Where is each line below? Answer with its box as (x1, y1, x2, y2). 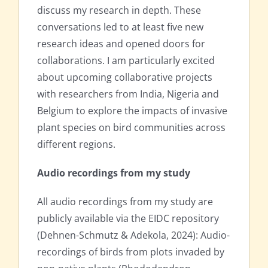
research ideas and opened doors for (37, 37, 205, 51)
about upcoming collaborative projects (37, 71, 212, 84)
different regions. (37, 138, 115, 151)
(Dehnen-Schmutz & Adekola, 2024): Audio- (37, 229, 230, 242)
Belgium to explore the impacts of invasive (37, 104, 227, 118)
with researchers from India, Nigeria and (37, 87, 219, 101)
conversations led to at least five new (37, 20, 203, 34)
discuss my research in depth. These (37, 4, 201, 17)
